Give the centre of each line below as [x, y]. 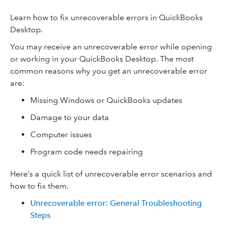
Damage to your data [70, 117]
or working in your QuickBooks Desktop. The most [102, 59]
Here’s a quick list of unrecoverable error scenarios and [111, 174]
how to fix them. [39, 186]
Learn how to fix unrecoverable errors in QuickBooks [106, 17]
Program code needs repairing [87, 152]
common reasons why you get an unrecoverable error [109, 71]
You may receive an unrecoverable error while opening [111, 47]
